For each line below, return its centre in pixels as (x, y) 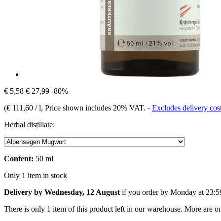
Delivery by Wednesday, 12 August (62, 192)
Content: (19, 158)
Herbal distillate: (29, 124)
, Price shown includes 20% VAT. (94, 108)
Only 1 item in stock (36, 175)
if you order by (145, 192)
